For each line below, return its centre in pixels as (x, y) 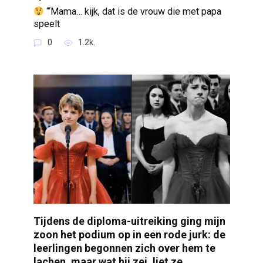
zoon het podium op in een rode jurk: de (129, 234)
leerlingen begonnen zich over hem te (124, 248)
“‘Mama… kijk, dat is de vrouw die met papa (132, 12)
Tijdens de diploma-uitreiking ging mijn (129, 221)
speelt (46, 24)
